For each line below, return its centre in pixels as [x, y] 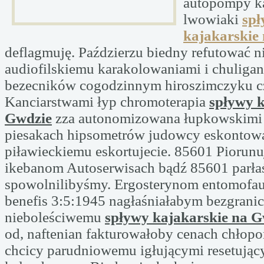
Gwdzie [28, 118]
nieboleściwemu [55, 217]
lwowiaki [213, 19]
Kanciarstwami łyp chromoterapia [107, 102]
